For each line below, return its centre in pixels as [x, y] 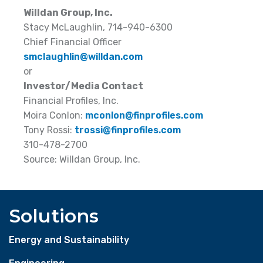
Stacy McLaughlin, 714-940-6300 [98, 27]
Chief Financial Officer [73, 42]
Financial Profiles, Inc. [71, 101]
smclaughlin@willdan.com [83, 57]
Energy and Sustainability [69, 240]
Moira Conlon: [54, 115]
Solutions [54, 216]
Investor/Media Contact [83, 86]
